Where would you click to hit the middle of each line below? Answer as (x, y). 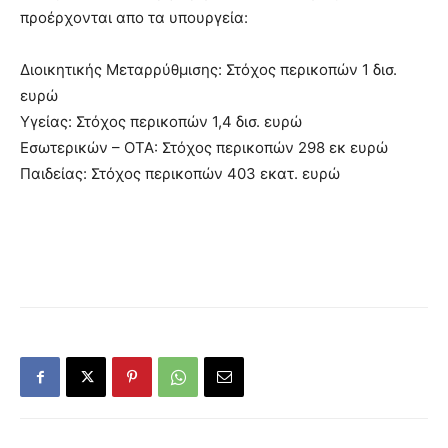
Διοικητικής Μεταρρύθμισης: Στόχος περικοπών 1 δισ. (208, 69)
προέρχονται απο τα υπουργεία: (134, 17)
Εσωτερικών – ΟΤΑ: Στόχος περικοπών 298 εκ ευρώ (204, 147)
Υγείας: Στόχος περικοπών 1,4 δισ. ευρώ (161, 121)
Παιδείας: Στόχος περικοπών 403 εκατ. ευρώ (180, 173)
